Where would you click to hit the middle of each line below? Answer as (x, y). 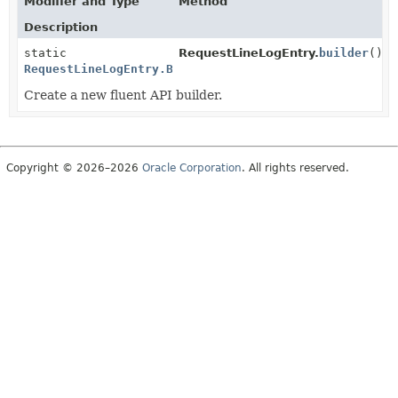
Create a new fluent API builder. (123, 95)
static (45, 52)
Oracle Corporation (192, 167)
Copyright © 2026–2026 (74, 167)
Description (61, 27)
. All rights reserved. (295, 167)
